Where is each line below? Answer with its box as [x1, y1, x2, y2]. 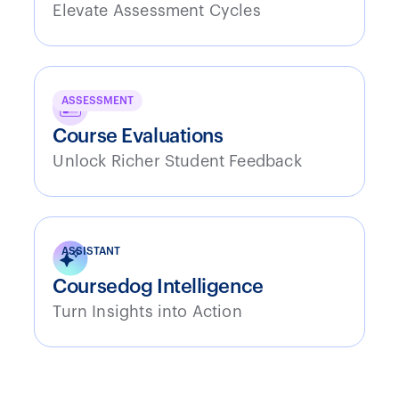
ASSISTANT [61, 245, 121, 256]
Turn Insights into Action [53, 303, 242, 320]
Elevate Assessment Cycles [53, 2, 261, 19]
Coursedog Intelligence [53, 276, 264, 297]
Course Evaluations [53, 126, 224, 146]
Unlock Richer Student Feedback [53, 152, 302, 169]
